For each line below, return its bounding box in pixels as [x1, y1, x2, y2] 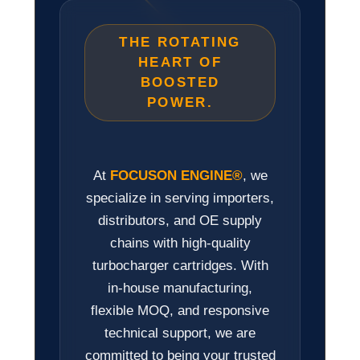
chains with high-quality [109, 235, 251, 251]
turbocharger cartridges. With [92, 257, 268, 273]
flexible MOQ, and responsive [91, 302, 269, 318]
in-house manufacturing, [108, 280, 252, 296]
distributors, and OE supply [98, 212, 262, 228]
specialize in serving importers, [86, 190, 274, 206]
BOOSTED [140, 75, 220, 91]
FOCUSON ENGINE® [109, 167, 243, 183]
